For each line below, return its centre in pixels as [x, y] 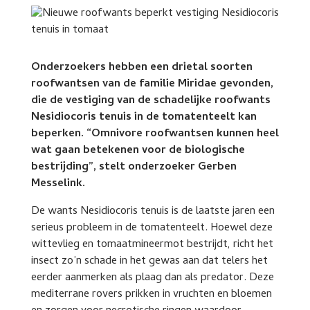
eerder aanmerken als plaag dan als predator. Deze [152, 278]
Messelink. [58, 184]
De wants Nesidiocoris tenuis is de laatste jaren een [153, 212]
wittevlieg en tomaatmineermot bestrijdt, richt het [152, 245]
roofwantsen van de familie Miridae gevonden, [152, 84]
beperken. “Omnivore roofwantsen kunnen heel [155, 134]
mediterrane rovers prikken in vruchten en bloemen [151, 295]
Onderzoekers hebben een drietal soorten [142, 68]
